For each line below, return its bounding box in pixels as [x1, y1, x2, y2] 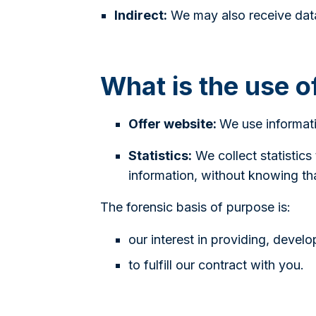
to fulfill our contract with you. [128, 257, 304, 272]
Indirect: [114, 7, 167, 23]
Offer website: [128, 116, 219, 131]
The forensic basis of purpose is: [100, 200, 291, 215]
